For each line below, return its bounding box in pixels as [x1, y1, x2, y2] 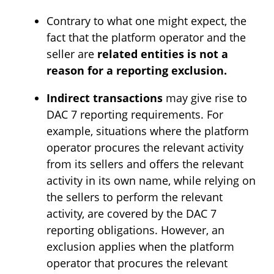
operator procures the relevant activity [46, 140, 243, 155]
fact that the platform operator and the [46, 30, 246, 45]
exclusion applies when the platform [46, 239, 234, 254]
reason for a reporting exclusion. [46, 63, 227, 78]
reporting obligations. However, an [46, 223, 224, 237]
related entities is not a [97, 46, 228, 61]
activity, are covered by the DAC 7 [46, 206, 217, 221]
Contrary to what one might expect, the [46, 13, 246, 28]
